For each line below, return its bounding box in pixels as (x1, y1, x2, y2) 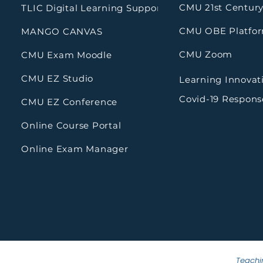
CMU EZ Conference (21, 96, 118, 108)
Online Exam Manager (21, 143, 129, 155)
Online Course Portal (21, 120, 124, 131)
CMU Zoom (179, 49, 235, 60)
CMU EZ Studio (21, 73, 94, 85)
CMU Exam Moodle (21, 49, 112, 61)
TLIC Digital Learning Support (21, 2, 165, 14)
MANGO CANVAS (21, 26, 103, 38)
